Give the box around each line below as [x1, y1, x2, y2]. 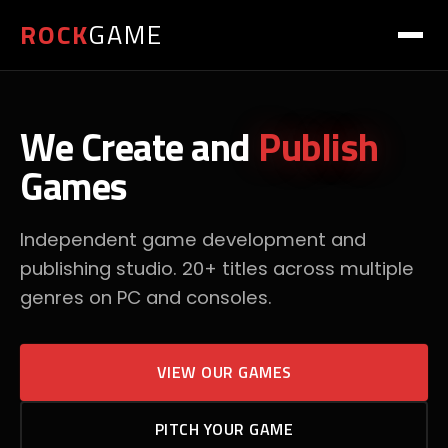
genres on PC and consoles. [20, 285, 272, 310]
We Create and [20, 117, 258, 176]
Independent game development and [20, 227, 366, 252]
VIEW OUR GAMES [156, 360, 292, 384]
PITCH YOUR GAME [154, 417, 294, 441]
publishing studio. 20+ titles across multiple [20, 256, 414, 281]
